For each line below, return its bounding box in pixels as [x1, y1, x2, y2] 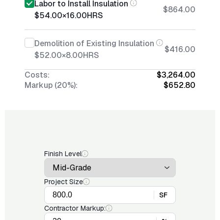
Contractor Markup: [44, 204, 106, 213]
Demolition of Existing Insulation [34, 38, 154, 49]
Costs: [25, 70, 50, 80]
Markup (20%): [25, 80, 78, 90]
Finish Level [44, 149, 82, 158]
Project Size [44, 177, 83, 186]
